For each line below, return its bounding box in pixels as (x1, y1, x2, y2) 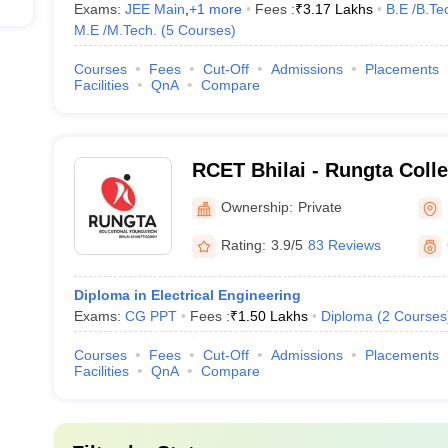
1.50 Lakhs (237, 308, 308, 324)
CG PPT (124, 308, 177, 324)
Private (297, 198, 342, 215)
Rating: (220, 237, 266, 253)
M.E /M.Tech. (73, 22, 157, 38)
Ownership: (220, 198, 293, 215)
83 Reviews (307, 237, 381, 253)
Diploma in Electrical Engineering (73, 287, 301, 303)
